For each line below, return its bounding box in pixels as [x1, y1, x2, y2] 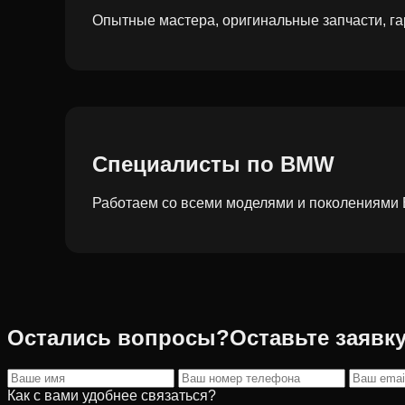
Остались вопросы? [7, 325, 230, 350]
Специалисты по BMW [92, 152, 334, 177]
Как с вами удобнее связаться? [7, 387, 216, 403]
